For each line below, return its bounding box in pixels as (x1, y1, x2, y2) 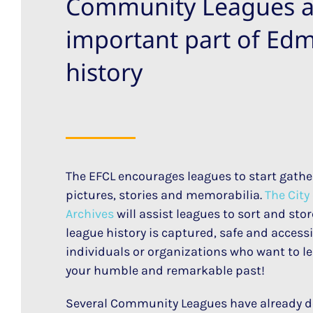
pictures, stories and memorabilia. (66, 187, 265, 203)
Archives (66, 205, 115, 221)
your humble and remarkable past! (66, 262, 265, 278)
